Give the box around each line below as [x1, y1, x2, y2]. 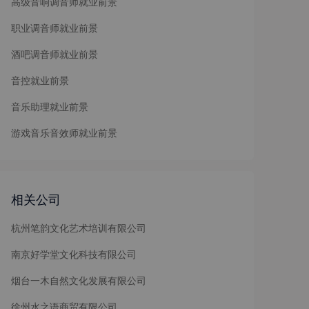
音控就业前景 [11, 74, 69, 86]
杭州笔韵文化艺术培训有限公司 [11, 222, 146, 234]
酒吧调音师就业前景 [11, 48, 98, 60]
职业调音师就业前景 [11, 22, 98, 34]
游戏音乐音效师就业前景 [11, 127, 117, 139]
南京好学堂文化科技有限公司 [11, 248, 137, 260]
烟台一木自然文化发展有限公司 [11, 275, 146, 286]
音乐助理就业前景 [11, 101, 88, 112]
